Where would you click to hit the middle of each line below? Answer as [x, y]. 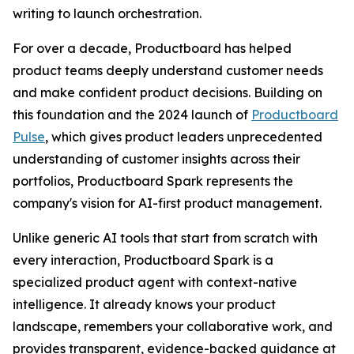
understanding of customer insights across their [156, 159]
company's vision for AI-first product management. [167, 203]
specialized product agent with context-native [155, 282]
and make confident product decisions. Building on [168, 92]
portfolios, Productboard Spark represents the [153, 181]
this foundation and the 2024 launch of [132, 115]
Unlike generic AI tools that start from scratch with [165, 238]
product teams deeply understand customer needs [168, 70]
